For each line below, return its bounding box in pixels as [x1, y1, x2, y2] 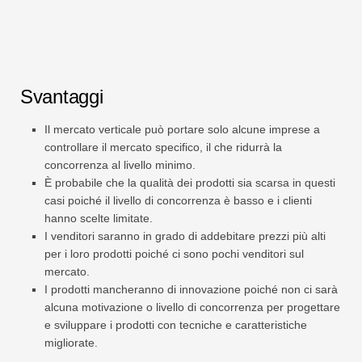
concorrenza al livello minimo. [44, 158, 196, 172]
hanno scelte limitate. [44, 212, 153, 225]
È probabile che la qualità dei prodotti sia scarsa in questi [44, 176, 335, 190]
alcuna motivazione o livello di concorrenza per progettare [44, 301, 340, 314]
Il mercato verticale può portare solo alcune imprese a [44, 123, 320, 137]
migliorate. [44, 336, 98, 350]
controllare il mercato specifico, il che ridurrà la [44, 141, 282, 154]
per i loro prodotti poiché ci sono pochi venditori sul [44, 247, 304, 261]
